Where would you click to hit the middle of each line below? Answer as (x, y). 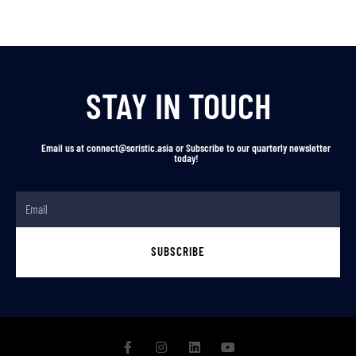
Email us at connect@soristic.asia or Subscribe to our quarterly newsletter (186, 148)
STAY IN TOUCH (178, 105)
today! (186, 158)
